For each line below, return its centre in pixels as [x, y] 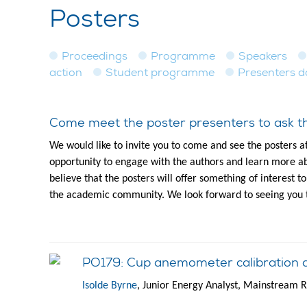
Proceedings [95, 56]
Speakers [263, 56]
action [66, 72]
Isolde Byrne [110, 286]
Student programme [160, 72]
